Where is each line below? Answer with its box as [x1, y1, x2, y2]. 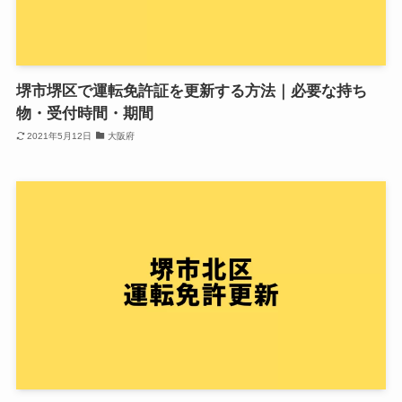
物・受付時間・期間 [15, 105, 153, 123]
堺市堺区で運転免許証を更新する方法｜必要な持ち [15, 83, 367, 100]
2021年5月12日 [27, 130, 92, 141]
